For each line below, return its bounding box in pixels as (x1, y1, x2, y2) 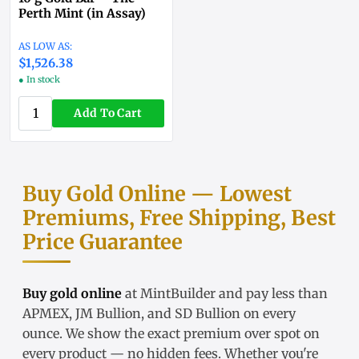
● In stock (18, 74, 60, 86)
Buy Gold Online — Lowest (22, 181, 292, 208)
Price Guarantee (22, 229, 183, 256)
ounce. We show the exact (22, 325, 184, 342)
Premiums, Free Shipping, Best (22, 205, 336, 232)
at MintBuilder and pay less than (122, 285, 328, 302)
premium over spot (184, 325, 301, 342)
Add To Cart (74, 105, 143, 120)
